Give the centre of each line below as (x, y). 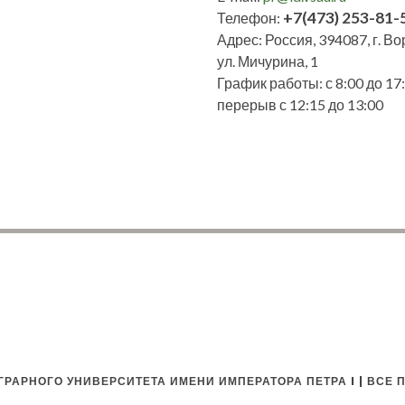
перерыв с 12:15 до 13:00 (300, 105)
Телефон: (250, 18)
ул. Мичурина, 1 (267, 61)
